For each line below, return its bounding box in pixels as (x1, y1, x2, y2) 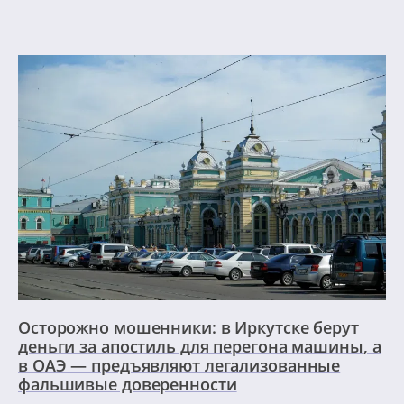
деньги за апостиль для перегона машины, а (18, 335, 381, 357)
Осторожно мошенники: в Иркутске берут (18, 316, 359, 338)
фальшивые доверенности (18, 372, 237, 395)
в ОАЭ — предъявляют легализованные (18, 353, 341, 376)
